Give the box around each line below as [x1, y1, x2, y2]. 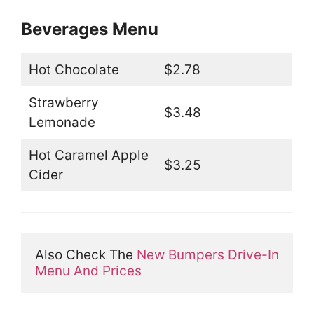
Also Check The [35, 247, 137, 264]
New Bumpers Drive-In [137, 247, 279, 264]
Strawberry [28, 95, 99, 111]
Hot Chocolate [28, 62, 119, 78]
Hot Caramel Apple [28, 147, 149, 164]
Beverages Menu [21, 19, 158, 40]
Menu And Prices [35, 263, 142, 280]
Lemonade [28, 114, 95, 131]
